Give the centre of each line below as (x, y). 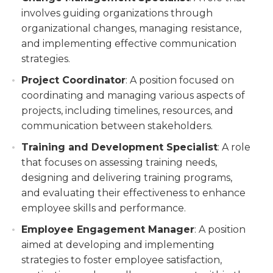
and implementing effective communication (129, 44)
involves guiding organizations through (117, 13)
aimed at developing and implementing (118, 245)
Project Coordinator (73, 80)
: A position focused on (180, 80)
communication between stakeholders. (117, 126)
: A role (234, 147)
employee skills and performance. (104, 208)
